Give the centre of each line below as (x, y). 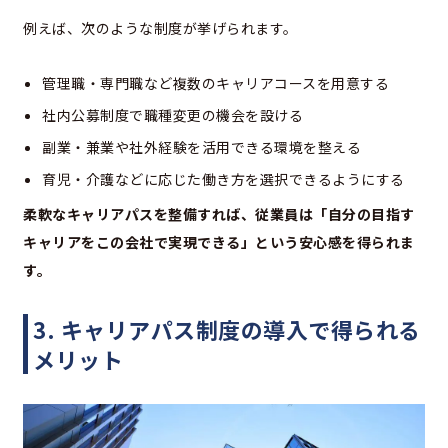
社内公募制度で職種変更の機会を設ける (172, 115)
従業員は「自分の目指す (335, 214)
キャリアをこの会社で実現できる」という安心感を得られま (219, 242)
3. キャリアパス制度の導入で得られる (227, 329)
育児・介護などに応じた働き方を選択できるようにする (223, 179)
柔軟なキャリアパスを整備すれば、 (139, 214)
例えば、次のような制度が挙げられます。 (160, 28)
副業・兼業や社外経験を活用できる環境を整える (201, 147)
